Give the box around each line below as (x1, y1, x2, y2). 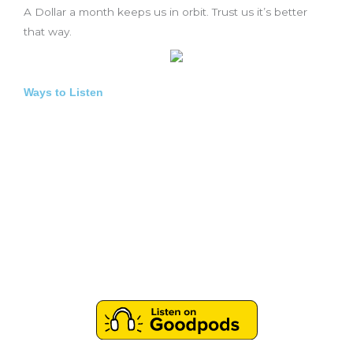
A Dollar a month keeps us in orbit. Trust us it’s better (24, 6, 307, 18)
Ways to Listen (24, 87, 103, 98)
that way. (24, 25, 72, 38)
